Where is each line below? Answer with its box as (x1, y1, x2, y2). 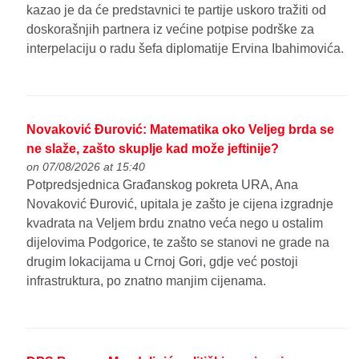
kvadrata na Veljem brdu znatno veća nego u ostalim (26, 216, 324, 230)
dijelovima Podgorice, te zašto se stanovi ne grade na (26, 235, 330, 249)
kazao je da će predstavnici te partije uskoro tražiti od (26, 2, 327, 17)
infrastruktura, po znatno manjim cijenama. (26, 273, 267, 288)
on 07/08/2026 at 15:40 (26, 159, 146, 173)
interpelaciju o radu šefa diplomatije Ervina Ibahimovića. (26, 41, 345, 55)
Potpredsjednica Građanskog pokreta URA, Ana (26, 177, 299, 192)
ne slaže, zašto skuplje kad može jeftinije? (26, 141, 280, 155)
